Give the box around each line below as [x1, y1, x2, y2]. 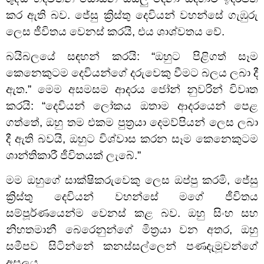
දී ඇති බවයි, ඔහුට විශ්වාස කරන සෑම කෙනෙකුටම [6, 132, 258, 145]
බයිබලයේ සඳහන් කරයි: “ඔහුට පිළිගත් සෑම [6, 49, 258, 62]
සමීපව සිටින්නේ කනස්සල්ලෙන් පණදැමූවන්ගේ [6, 240, 258, 253]
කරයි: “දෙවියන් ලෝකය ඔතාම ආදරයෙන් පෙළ [6, 99, 258, 112]
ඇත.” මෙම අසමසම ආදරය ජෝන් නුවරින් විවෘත [6, 82, 258, 95]
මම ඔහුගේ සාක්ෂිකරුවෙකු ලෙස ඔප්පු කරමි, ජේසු [6, 174, 258, 187]
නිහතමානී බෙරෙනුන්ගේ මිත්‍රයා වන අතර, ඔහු [6, 223, 258, 236]
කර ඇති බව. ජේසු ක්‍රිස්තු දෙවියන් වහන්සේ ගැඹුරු [6, 8, 258, 21]
